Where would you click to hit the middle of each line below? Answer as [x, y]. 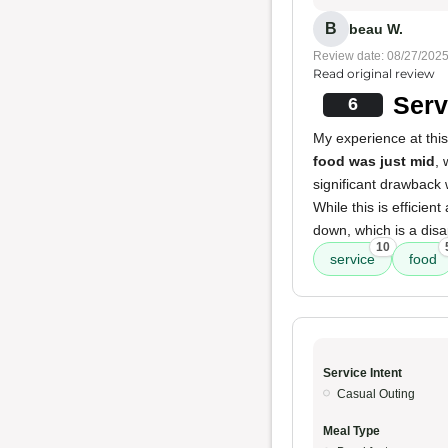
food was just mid [374, 161]
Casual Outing [376, 394]
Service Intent [362, 373]
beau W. [376, 28]
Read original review [374, 73]
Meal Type [351, 431]
